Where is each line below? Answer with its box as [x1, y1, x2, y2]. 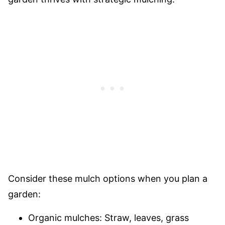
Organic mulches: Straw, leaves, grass [28, 212, 189, 223]
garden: [8, 189, 41, 199]
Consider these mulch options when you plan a [8, 173, 207, 184]
